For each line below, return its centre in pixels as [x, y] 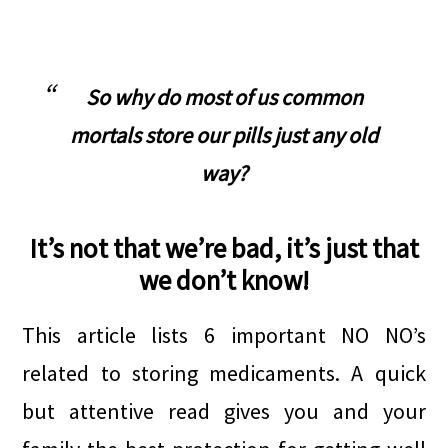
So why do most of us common [224, 97]
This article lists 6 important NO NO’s [224, 335]
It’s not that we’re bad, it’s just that [224, 248]
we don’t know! [224, 280]
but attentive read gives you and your [224, 411]
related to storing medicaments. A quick [224, 373]
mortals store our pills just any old [224, 135]
